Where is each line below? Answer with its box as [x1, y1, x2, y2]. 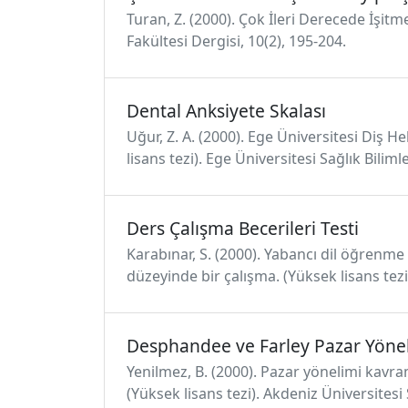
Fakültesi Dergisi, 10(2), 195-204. [127, 31, 346, 51]
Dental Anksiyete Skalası [127, 98, 326, 123]
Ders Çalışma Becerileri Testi [127, 216, 359, 240]
